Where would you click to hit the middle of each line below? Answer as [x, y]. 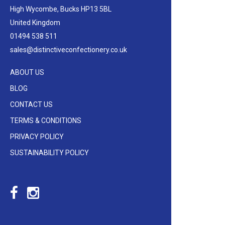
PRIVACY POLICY [37, 137]
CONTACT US [31, 105]
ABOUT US [27, 73]
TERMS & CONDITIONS [45, 121]
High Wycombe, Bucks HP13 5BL [61, 9]
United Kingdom [35, 23]
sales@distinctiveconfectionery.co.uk [68, 50]
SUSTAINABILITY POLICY [49, 153]
